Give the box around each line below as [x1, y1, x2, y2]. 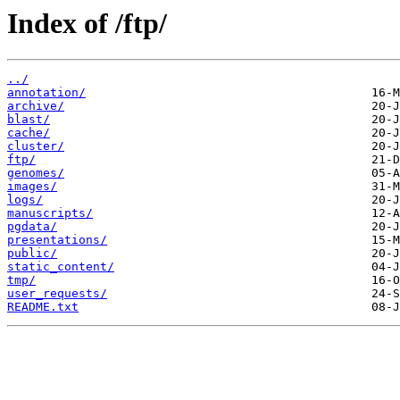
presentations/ [7, 233, 107, 247]
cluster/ [7, 139, 64, 154]
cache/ [7, 126, 50, 140]
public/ [7, 246, 57, 261]
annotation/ [7, 86, 86, 100]
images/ [7, 179, 57, 194]
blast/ [7, 112, 50, 127]
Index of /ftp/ [7, 7, 167, 39]
